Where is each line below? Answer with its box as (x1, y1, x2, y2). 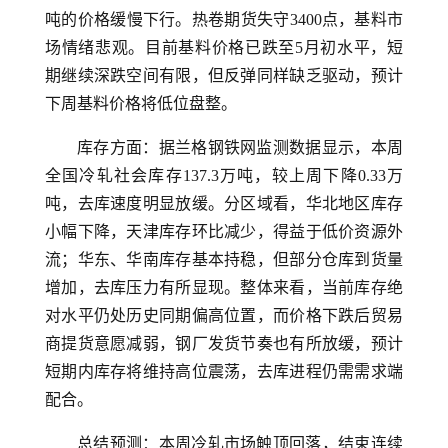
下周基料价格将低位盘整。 (45, 95, 237, 112)
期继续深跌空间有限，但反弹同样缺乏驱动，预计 (45, 67, 403, 84)
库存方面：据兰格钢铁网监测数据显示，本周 (77, 139, 403, 156)
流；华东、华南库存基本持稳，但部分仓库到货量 (45, 251, 403, 268)
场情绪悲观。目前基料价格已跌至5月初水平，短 (45, 39, 403, 56)
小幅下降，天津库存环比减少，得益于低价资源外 (45, 223, 403, 240)
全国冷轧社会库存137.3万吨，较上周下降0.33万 (45, 167, 403, 184)
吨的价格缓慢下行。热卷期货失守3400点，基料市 (45, 11, 403, 28)
